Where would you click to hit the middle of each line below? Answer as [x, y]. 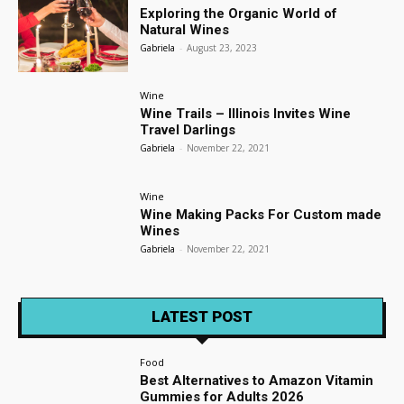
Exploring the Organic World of [239, 13]
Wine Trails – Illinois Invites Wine [246, 114]
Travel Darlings [188, 130]
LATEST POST [202, 317]
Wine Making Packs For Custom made [261, 215]
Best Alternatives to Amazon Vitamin [257, 381]
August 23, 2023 [222, 47]
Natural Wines [185, 29]
